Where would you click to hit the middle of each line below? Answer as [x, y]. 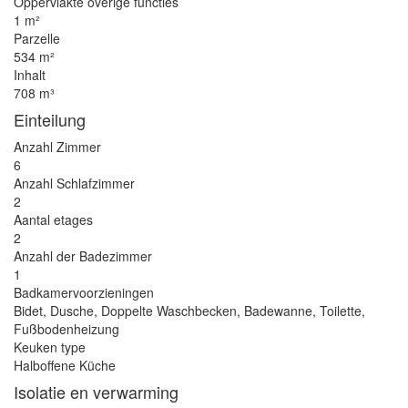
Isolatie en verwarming [96, 392]
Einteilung [50, 119]
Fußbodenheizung [66, 329]
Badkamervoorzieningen [84, 292]
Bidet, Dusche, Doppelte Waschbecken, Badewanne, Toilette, [189, 311]
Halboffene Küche [65, 365]
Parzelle [37, 38]
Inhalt [30, 75]
